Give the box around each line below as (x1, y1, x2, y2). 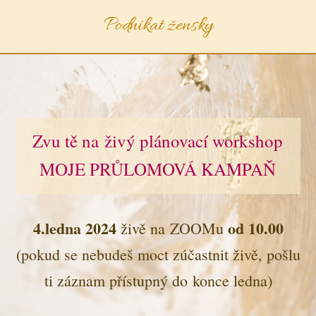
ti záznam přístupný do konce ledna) (44, 269, 272, 291)
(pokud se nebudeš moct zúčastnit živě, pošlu (16, 243, 300, 265)
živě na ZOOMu (116, 217, 228, 238)
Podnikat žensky (103, 13, 213, 39)
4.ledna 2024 (32, 216, 116, 240)
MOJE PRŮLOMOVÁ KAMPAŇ (39, 157, 276, 181)
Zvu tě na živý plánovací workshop (32, 128, 283, 152)
